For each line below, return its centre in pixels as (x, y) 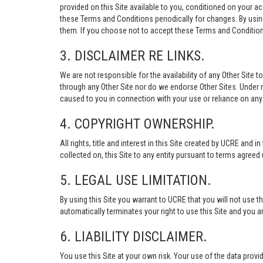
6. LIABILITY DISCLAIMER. (134, 237)
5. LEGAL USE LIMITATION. (136, 180)
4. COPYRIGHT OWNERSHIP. (137, 124)
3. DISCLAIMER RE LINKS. (132, 56)
